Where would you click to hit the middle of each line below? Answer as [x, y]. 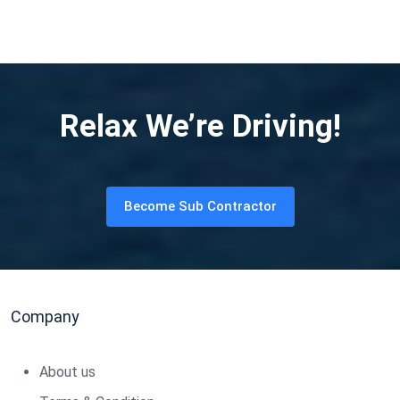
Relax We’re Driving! [200, 126]
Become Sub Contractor [200, 206]
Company [45, 316]
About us [67, 371]
